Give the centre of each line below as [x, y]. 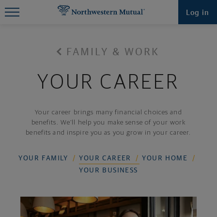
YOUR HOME [165, 158]
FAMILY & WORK [113, 51]
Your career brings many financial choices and [108, 112]
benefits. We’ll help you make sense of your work [108, 123]
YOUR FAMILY [43, 158]
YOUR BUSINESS [108, 170]
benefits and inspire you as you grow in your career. [108, 133]
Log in [198, 12]
